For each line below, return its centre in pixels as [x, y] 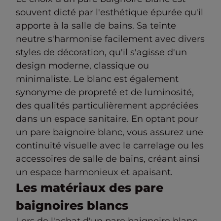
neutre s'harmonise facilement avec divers [110, 39]
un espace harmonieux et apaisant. [94, 172]
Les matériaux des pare [90, 188]
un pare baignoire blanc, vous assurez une [110, 132]
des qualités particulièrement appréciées [107, 106]
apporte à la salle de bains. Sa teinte [96, 26]
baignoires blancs [72, 205]
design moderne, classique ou [82, 66]
